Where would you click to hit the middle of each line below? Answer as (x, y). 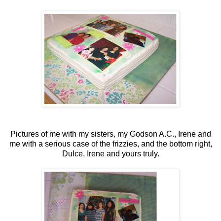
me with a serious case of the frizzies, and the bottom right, (110, 144)
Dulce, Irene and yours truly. (110, 153)
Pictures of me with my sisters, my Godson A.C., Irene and (110, 134)
